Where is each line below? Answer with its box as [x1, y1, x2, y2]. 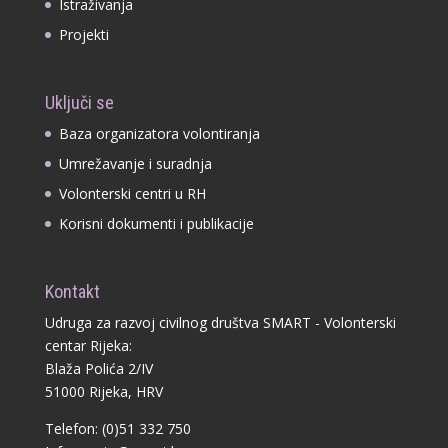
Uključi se [44, 92, 114, 114]
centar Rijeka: [44, 336, 132, 356]
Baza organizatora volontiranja [58, 124, 260, 144]
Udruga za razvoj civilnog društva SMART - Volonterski [44, 313, 396, 333]
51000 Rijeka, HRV [44, 382, 163, 402]
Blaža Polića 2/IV [44, 359, 153, 379]
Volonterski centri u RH [58, 184, 206, 204]
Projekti [58, 24, 109, 44]
